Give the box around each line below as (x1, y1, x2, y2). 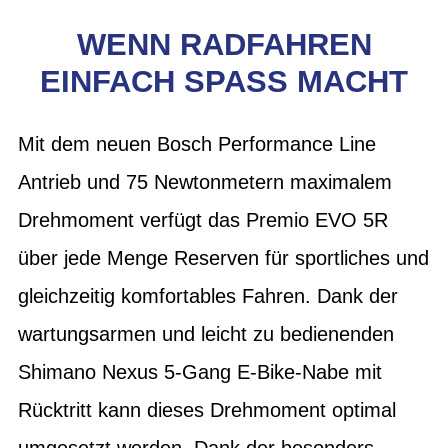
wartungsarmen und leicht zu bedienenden (18, 322, 394, 345)
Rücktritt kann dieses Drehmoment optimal (18, 398, 396, 421)
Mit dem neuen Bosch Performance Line (18, 132, 376, 155)
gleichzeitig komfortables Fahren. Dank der (18, 284, 398, 307)
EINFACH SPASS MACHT (40, 64, 408, 99)
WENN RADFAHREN (76, 27, 372, 62)
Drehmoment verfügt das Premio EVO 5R (18, 208, 388, 231)
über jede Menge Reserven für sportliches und (18, 246, 429, 269)
